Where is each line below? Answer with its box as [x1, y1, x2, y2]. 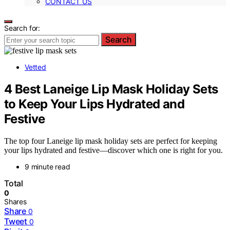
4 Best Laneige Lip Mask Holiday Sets [4, 81, 218, 97]
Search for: [4, 24, 41, 32]
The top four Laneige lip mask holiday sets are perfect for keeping [4, 136, 217, 145]
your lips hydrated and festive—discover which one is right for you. [4, 145, 223, 155]
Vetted [25, 63, 46, 71]
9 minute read [25, 162, 70, 171]
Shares [4, 197, 27, 206]
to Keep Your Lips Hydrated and [4, 96, 184, 111]
